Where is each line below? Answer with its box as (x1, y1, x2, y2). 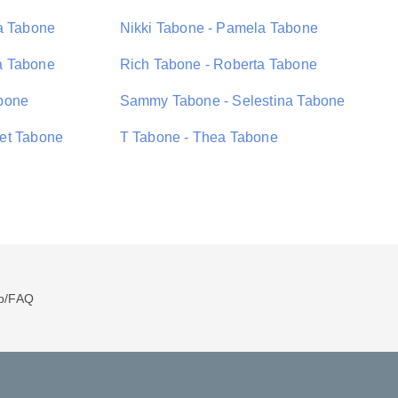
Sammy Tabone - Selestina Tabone (119, 93, 346, 108)
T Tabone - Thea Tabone (119, 130, 278, 145)
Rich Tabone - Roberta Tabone (119, 57, 318, 72)
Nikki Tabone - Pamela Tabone (119, 20, 319, 36)
